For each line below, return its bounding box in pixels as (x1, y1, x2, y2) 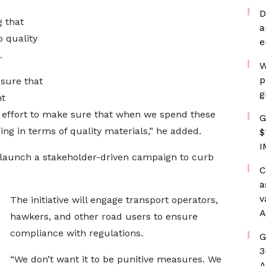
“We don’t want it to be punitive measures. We (9, 254, 221, 265)
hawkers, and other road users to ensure (9, 211, 198, 222)
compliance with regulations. (9, 227, 143, 239)
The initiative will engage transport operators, (9, 194, 218, 205)
